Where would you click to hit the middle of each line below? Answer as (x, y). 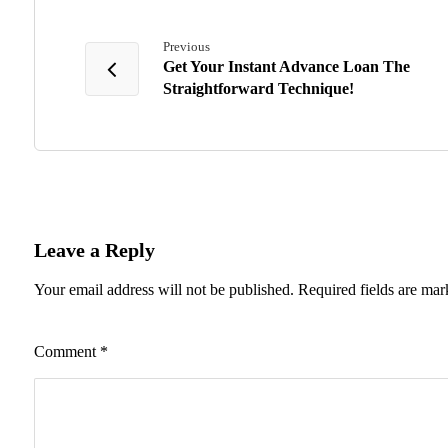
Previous (186, 47)
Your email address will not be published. (163, 289)
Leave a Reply (94, 250)
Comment (66, 351)
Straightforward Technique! (258, 88)
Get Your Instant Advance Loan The (286, 66)
